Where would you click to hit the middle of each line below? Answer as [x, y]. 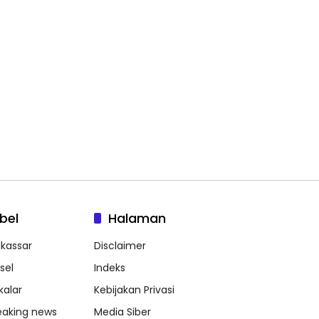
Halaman [137, 219]
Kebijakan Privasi [134, 290]
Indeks [110, 268]
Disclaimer [120, 246]
